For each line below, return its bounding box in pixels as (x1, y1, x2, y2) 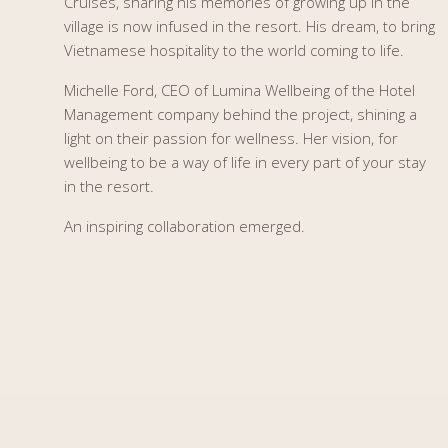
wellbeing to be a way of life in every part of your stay (64, 151, 426, 172)
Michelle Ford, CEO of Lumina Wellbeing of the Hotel (64, 79, 415, 100)
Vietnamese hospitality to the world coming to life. (64, 39, 404, 60)
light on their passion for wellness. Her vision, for (64, 127, 398, 148)
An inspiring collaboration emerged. (64, 215, 305, 236)
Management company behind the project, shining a (64, 103, 417, 124)
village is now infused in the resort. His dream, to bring (64, 15, 435, 36)
